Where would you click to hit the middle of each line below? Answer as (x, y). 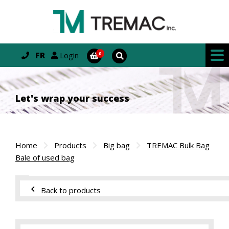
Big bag (117, 145)
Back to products (71, 190)
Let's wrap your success (72, 98)
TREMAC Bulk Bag (178, 145)
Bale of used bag (45, 158)
